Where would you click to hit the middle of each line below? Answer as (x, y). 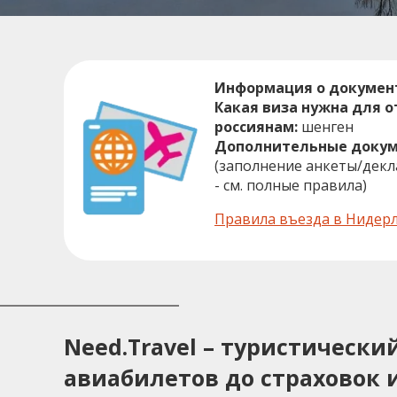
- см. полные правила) (291, 186)
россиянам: (256, 127)
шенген (326, 127)
